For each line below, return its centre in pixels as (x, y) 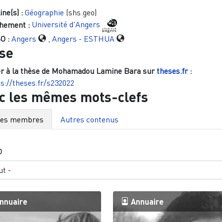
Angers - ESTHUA (83, 38)
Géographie (44, 12)
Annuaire (146, 201)
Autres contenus (89, 119)
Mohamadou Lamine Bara (96, 71)
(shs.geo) (80, 12)
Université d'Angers (66, 25)
